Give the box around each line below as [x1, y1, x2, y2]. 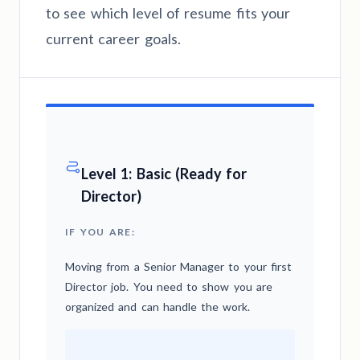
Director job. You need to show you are [65, 279, 272, 293]
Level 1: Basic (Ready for [81, 164, 247, 182]
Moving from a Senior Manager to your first [65, 259, 292, 273]
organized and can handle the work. [65, 299, 251, 313]
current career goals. [46, 29, 181, 47]
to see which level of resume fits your [46, 3, 290, 22]
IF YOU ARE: [65, 225, 135, 238]
